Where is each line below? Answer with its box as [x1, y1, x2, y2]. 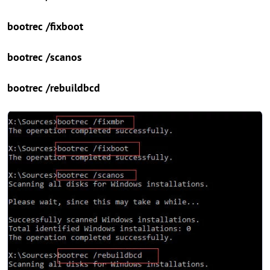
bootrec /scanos [7, 50, 82, 64]
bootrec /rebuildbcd [7, 81, 100, 95]
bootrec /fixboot [7, 19, 83, 33]
